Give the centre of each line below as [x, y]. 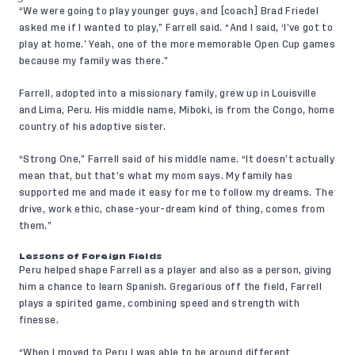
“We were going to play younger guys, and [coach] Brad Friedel [169, 11]
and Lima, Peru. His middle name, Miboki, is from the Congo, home [177, 111]
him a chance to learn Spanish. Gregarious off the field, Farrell [171, 287]
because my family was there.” [94, 61]
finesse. [39, 321]
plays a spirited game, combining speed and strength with [160, 304]
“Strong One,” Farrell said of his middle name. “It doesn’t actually [177, 160]
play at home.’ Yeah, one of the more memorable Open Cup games [177, 45]
